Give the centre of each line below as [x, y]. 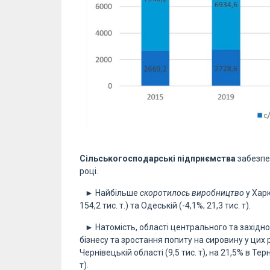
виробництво [219, 193]
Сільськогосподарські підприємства [158, 159]
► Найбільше [110, 193]
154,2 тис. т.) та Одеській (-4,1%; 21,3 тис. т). [165, 206]
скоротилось [165, 193]
